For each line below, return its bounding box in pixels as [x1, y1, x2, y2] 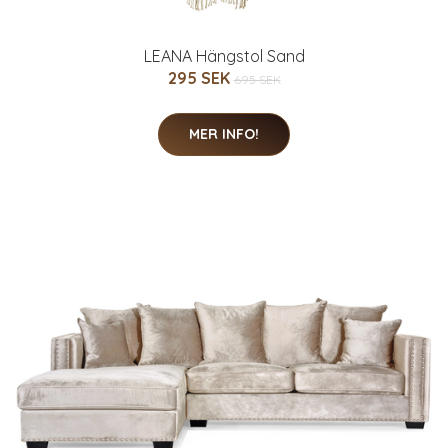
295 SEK [167, 67, 234, 88]
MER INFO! [189, 124, 259, 143]
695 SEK [233, 71, 281, 87]
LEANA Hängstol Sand [143, 45, 305, 66]
